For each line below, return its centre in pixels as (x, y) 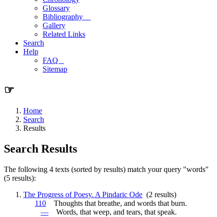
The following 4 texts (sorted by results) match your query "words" (106, 169)
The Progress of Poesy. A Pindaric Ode (83, 194)
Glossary (56, 8)
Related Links (64, 34)
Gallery (54, 25)
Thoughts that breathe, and (92, 203)
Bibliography (67, 17)
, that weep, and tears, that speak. (126, 212)
